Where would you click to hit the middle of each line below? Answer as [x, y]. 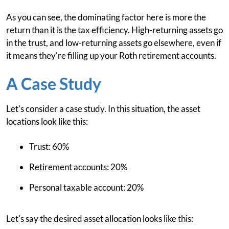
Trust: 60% [49, 146]
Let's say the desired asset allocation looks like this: [100, 218]
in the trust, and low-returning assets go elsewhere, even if [114, 42]
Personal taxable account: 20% [86, 187]
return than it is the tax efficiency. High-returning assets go [114, 30]
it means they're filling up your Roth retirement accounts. [111, 55]
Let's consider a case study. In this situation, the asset [103, 108]
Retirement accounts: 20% [78, 167]
